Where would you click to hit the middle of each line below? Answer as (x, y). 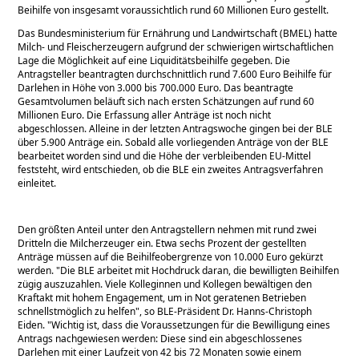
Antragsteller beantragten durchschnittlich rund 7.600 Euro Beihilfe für (175, 74)
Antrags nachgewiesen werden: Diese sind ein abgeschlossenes (160, 338)
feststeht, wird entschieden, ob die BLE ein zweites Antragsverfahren (171, 169)
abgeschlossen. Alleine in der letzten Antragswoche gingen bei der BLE (175, 128)
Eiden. (33, 325)
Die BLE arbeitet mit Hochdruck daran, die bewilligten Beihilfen (200, 270)
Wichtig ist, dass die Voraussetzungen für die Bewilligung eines (191, 325)
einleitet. (37, 183)
